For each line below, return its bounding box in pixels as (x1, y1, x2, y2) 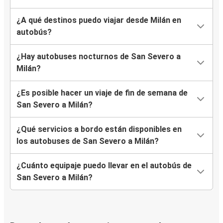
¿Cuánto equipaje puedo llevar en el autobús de (16, 161, 192, 171)
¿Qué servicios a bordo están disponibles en (16, 124, 182, 134)
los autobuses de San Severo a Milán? (16, 136, 159, 146)
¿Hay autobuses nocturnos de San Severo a (16, 52, 181, 62)
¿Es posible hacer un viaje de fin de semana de (16, 88, 188, 98)
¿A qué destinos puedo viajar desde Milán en (16, 15, 181, 25)
